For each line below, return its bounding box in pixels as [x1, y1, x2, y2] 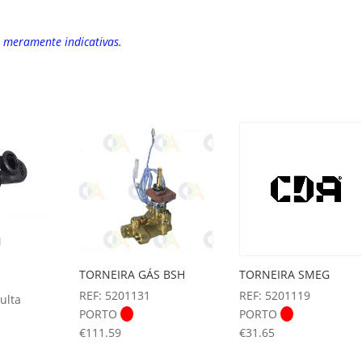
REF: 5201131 [79, 288, 151, 304]
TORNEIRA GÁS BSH [79, 267, 186, 283]
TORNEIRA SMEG [238, 267, 330, 283]
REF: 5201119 [238, 288, 310, 304]
